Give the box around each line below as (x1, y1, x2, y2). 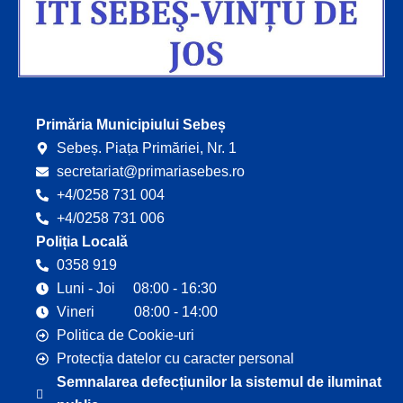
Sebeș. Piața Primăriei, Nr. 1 (56, 139, 237, 156)
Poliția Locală (36, 233, 128, 249)
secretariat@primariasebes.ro (56, 163, 245, 179)
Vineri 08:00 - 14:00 (56, 303, 218, 319)
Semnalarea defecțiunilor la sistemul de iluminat (56, 373, 381, 390)
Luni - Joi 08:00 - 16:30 (56, 280, 217, 296)
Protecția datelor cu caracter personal (56, 350, 294, 366)
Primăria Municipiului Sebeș (36, 116, 226, 132)
